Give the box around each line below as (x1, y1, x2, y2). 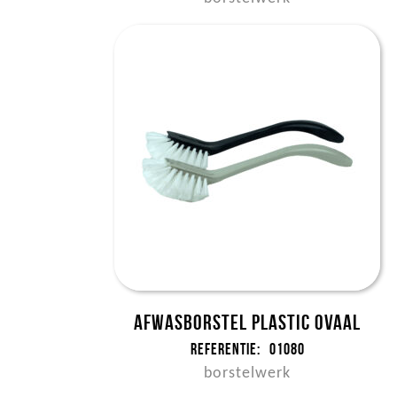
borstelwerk (204, 365, 292, 382)
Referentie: (190, 340, 261, 358)
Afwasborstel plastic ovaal (134, 311, 362, 334)
